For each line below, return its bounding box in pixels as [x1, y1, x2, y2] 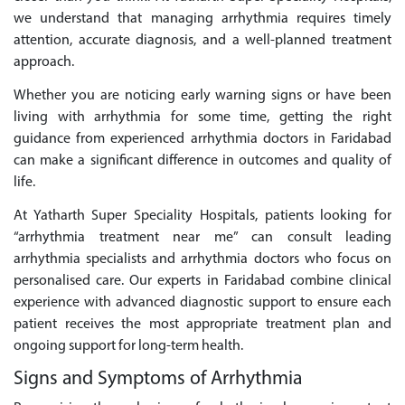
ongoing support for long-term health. [14, 338, 243, 353]
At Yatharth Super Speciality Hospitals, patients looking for [14, 208, 391, 223]
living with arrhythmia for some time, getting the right [14, 109, 391, 125]
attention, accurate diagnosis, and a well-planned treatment [14, 33, 391, 49]
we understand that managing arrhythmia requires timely [14, 12, 391, 27]
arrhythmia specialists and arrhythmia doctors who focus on [14, 251, 391, 267]
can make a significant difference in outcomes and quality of [14, 153, 391, 168]
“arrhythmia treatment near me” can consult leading [14, 230, 391, 245]
